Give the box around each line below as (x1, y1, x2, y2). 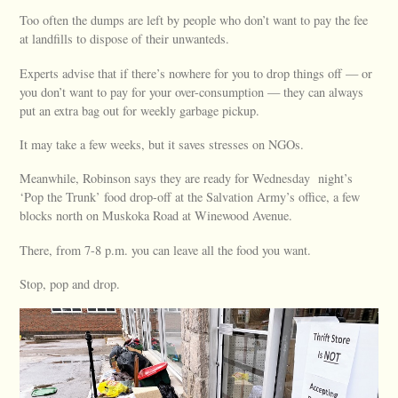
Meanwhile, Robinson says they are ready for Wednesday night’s (20, 170, 354, 187)
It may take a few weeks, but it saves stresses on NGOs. (20, 135, 305, 153)
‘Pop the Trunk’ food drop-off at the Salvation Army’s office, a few (20, 188, 361, 206)
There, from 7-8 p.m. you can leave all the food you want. (20, 241, 312, 259)
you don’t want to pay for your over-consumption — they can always (20, 83, 364, 100)
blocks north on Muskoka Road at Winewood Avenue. (20, 207, 293, 225)
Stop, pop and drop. (20, 275, 121, 292)
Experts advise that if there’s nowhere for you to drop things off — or (20, 64, 373, 82)
